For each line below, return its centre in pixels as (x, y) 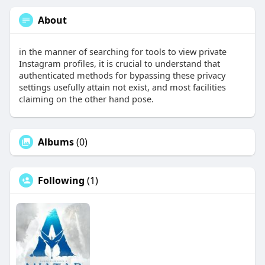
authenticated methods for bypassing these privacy (122, 75)
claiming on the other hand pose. (86, 99)
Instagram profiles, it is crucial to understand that (119, 64)
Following (61, 181)
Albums (56, 142)
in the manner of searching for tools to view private (122, 52)
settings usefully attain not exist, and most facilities (122, 87)
